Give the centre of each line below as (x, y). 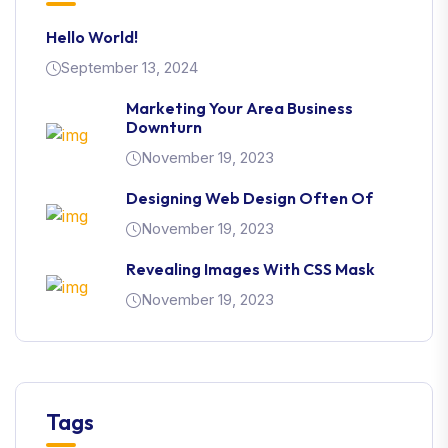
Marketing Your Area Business (239, 108)
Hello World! (92, 37)
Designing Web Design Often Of (249, 198)
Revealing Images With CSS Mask (250, 269)
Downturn (164, 127)
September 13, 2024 (129, 68)
